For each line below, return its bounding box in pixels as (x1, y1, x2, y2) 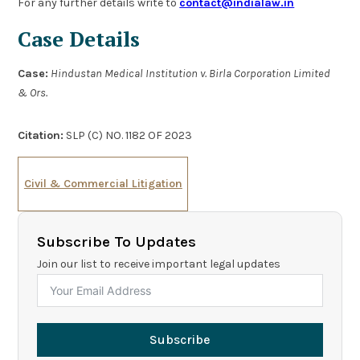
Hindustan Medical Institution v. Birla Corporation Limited (51, 67, 331, 81)
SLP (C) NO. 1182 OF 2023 (63, 128, 193, 142)
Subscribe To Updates (36, 232, 196, 251)
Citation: (18, 128, 64, 142)
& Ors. (18, 86, 48, 100)
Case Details (18, 25, 141, 53)
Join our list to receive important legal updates (36, 256, 280, 271)
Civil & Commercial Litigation (23, 176, 182, 190)
